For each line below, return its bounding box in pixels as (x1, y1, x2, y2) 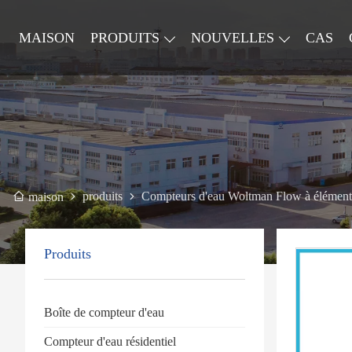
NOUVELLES (191, 30, 274, 46)
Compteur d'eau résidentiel (44, 334, 176, 348)
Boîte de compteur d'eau (44, 305, 164, 319)
